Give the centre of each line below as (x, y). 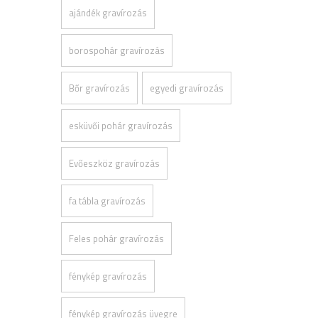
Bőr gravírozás (99, 88)
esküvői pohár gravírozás (121, 125)
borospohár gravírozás (117, 50)
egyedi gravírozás (187, 88)
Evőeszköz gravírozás (114, 163)
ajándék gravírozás (108, 12)
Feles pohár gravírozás (116, 238)
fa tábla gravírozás (107, 201)
